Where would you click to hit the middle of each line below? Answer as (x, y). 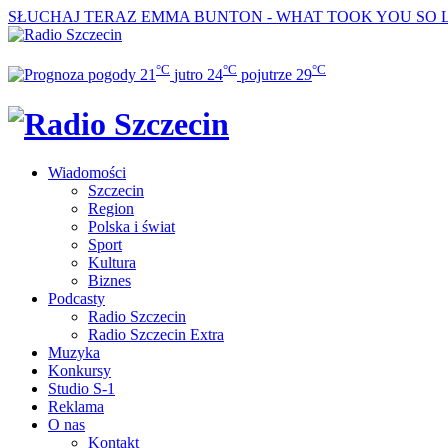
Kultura (112, 263)
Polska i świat (131, 227)
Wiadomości (87, 173)
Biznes (109, 281)
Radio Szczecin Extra (156, 335)
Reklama (76, 407)
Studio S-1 (81, 389)
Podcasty (76, 299)
